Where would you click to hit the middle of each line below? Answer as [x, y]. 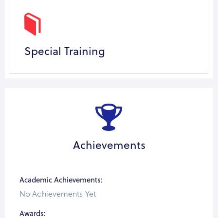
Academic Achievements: [61, 180]
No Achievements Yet [58, 194]
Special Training [64, 51]
